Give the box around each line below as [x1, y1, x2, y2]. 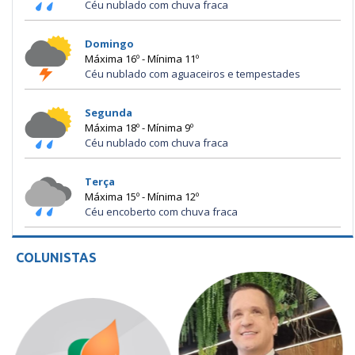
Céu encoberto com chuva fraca [85, 204, 238, 219]
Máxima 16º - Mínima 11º [85, 51, 199, 66]
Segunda [85, 105, 132, 120]
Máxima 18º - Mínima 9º [85, 120, 193, 135]
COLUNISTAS [16, 250, 97, 265]
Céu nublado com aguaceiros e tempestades [85, 66, 300, 81]
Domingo [85, 36, 134, 51]
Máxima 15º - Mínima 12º [85, 189, 199, 204]
